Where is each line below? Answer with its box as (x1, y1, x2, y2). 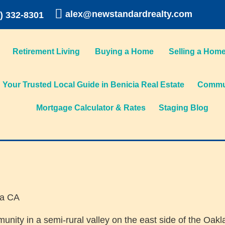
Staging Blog (158, 103, 208, 113)
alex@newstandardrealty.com (65, 9, 192, 19)
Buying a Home (95, 47, 154, 56)
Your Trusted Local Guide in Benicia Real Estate (3, 80, 185, 89)
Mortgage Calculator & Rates (36, 103, 146, 113)
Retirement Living (13, 47, 80, 56)
